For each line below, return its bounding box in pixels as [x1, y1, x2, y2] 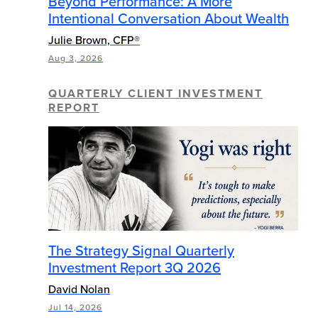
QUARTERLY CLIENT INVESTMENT [48, 85, 263, 102]
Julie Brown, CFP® [48, 32, 140, 48]
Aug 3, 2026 [48, 52, 103, 65]
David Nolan [48, 280, 110, 297]
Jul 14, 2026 [48, 300, 102, 313]
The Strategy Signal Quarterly [48, 239, 234, 261]
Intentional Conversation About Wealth [48, 8, 289, 29]
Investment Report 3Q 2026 [48, 256, 221, 278]
